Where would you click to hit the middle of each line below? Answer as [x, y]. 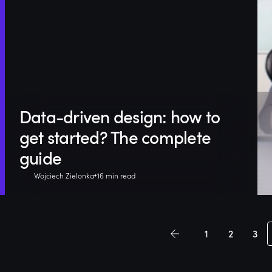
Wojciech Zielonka [64, 176]
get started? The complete [115, 138]
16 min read [116, 176]
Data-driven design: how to [120, 117]
